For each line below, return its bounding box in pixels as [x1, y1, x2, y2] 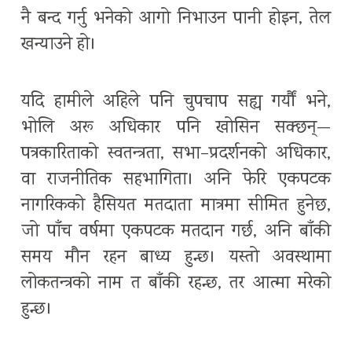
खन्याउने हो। [21, 32, 96, 59]
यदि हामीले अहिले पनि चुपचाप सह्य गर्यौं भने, [21, 90, 331, 116]
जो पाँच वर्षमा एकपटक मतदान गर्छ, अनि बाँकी [21, 219, 331, 246]
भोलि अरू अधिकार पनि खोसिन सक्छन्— [21, 115, 331, 142]
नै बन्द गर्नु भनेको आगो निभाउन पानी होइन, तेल [21, 6, 331, 33]
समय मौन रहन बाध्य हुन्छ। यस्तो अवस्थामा [21, 245, 331, 272]
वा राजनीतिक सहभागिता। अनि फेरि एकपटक [21, 167, 331, 194]
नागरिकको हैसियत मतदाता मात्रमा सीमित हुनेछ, [21, 193, 331, 220]
